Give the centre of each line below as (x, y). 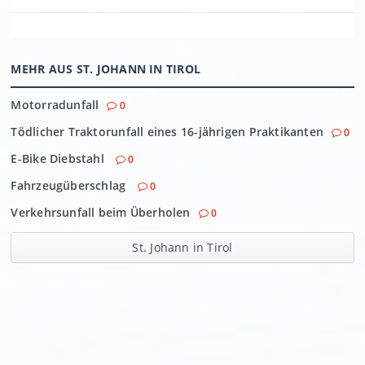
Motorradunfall (55, 105)
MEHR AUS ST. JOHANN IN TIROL (106, 69)
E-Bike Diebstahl (59, 158)
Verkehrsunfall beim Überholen (101, 212)
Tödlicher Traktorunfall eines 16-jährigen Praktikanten (167, 132)
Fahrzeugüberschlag (70, 185)
